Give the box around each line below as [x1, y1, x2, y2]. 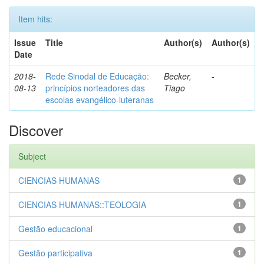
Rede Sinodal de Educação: [45, 70, 149, 82]
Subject [18, 150, 46, 162]
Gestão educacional [18, 223, 93, 235]
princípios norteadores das [45, 82, 145, 94]
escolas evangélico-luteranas [45, 94, 154, 105]
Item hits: [18, 13, 52, 25]
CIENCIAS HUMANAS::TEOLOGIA [18, 199, 146, 210]
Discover [9, 120, 63, 140]
